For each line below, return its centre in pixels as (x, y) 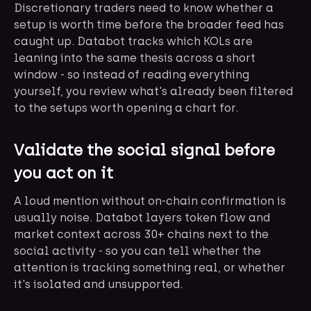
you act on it (64, 173)
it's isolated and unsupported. (98, 284)
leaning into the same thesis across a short (135, 58)
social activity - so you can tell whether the (137, 251)
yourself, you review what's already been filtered (153, 91)
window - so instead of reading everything (132, 75)
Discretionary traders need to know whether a (144, 8)
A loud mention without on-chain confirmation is (150, 201)
